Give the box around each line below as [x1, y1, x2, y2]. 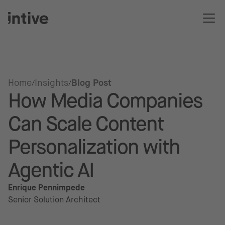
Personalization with [8, 136, 180, 158]
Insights [35, 78, 68, 88]
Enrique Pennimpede [8, 183, 85, 192]
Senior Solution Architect [8, 195, 100, 204]
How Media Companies [8, 89, 202, 112]
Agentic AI [8, 159, 94, 181]
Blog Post [71, 78, 111, 88]
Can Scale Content [8, 113, 164, 135]
